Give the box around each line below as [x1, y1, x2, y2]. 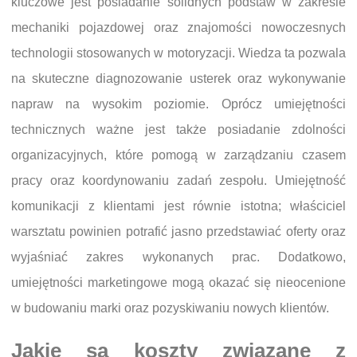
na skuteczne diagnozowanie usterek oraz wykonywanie [11, 72, 346, 85]
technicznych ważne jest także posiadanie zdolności [11, 123, 346, 136]
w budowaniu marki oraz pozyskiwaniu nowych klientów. [11, 301, 329, 315]
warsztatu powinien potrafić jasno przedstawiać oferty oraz [11, 225, 346, 238]
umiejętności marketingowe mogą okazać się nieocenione [11, 276, 346, 289]
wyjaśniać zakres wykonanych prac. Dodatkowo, [11, 250, 346, 264]
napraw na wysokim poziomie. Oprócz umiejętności [11, 97, 346, 111]
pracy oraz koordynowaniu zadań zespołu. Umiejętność [11, 174, 346, 187]
